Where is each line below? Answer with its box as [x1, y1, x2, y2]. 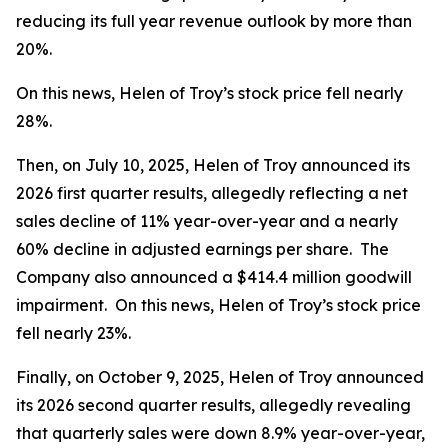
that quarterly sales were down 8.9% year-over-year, [16, 423, 425, 443]
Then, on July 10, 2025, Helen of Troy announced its [16, 155, 410, 175]
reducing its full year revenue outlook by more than [16, 11, 412, 31]
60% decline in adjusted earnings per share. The [16, 239, 389, 259]
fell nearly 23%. [16, 323, 131, 343]
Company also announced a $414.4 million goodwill [16, 267, 412, 287]
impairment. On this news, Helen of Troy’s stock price [16, 295, 421, 315]
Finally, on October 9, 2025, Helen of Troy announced [16, 367, 424, 387]
